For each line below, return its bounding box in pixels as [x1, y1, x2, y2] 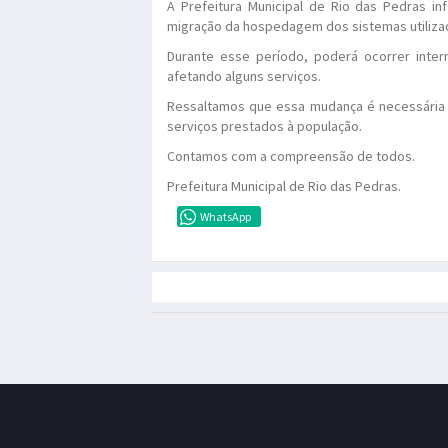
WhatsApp [200, 208, 251, 224]
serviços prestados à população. [167, 116, 362, 135]
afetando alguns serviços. [167, 66, 321, 85]
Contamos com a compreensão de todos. [167, 146, 415, 165]
